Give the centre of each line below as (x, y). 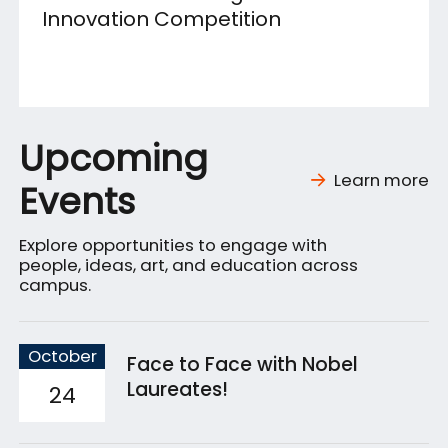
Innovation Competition (161, 19)
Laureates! (177, 389)
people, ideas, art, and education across (189, 265)
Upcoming (114, 159)
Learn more (381, 180)
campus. (55, 285)
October (62, 355)
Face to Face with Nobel (242, 364)
